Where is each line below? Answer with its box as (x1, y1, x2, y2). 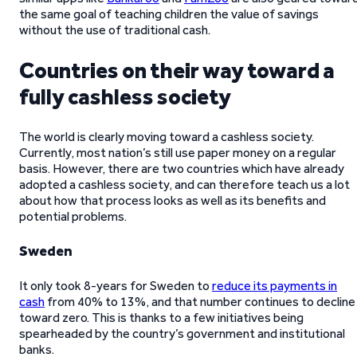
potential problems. (19, 209, 127, 224)
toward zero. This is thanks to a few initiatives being (19, 310, 304, 325)
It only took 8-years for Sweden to (19, 278, 212, 293)
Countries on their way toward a (19, 57, 335, 84)
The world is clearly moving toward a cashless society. (19, 129, 314, 144)
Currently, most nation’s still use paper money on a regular (19, 145, 336, 160)
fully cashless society (19, 83, 231, 110)
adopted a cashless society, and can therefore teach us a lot (19, 177, 350, 192)
